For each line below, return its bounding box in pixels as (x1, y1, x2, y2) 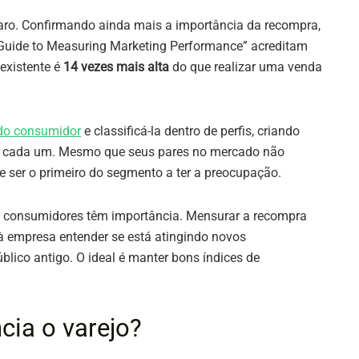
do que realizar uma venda (169, 59, 322, 75)
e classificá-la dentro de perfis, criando (81, 123, 300, 139)
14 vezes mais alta (63, 59, 169, 75)
